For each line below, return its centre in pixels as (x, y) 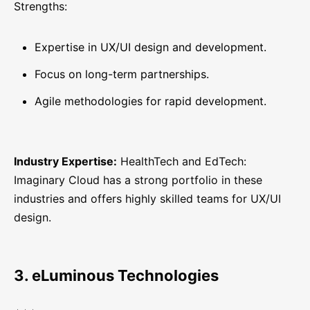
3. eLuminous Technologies (116, 276)
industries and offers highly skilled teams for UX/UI (147, 199)
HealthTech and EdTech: (182, 162)
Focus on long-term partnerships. (122, 74)
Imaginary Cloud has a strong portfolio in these (138, 180)
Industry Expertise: (65, 162)
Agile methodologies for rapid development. (151, 101)
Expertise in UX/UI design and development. (151, 47)
